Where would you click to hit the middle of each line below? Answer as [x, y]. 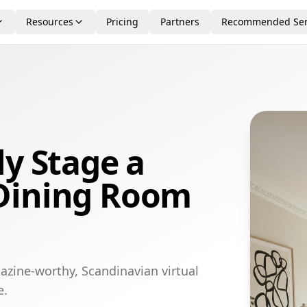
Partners [180, 22]
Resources [50, 22]
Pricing [122, 22]
